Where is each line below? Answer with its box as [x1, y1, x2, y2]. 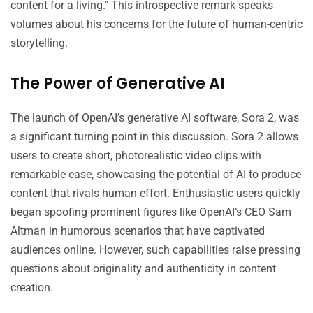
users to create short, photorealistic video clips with [10, 149, 261, 163]
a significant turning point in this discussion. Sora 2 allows [10, 130, 298, 144]
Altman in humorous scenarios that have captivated [10, 224, 265, 238]
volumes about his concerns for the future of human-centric [10, 17, 303, 31]
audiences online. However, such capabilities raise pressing [10, 243, 300, 257]
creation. [10, 281, 53, 295]
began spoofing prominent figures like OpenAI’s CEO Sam [10, 205, 291, 219]
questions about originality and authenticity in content [10, 262, 276, 276]
